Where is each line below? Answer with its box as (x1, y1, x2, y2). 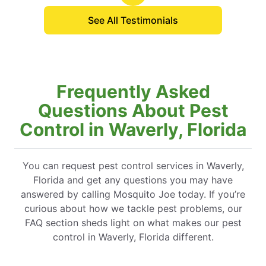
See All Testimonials (88, 14, 178, 27)
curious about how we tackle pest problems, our (24, 202, 242, 215)
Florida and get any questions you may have (33, 174, 233, 186)
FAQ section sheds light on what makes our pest (24, 217, 242, 229)
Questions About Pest (37, 100, 229, 122)
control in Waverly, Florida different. (52, 231, 214, 243)
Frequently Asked (56, 81, 210, 103)
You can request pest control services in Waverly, (22, 160, 244, 172)
